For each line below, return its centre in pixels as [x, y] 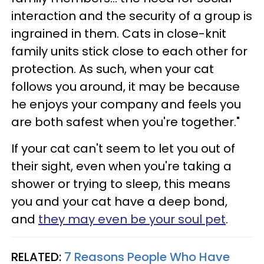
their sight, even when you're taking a [121, 166]
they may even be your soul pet [132, 219]
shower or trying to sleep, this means [121, 184]
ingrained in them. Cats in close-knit [119, 33]
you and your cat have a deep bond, [119, 201]
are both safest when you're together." [126, 122]
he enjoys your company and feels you [126, 104]
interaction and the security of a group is [132, 16]
